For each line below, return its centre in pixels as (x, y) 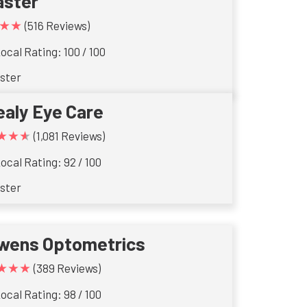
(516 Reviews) (58, 26)
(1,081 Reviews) (70, 136)
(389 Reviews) (67, 268)
